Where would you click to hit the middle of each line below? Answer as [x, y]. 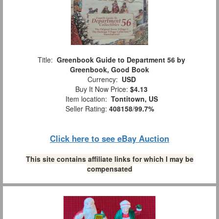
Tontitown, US [134, 99]
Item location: [86, 99]
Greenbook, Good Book [109, 70]
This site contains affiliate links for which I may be [109, 159]
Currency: [102, 79]
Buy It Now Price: [101, 89]
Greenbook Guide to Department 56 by [121, 60]
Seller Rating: [87, 109]
